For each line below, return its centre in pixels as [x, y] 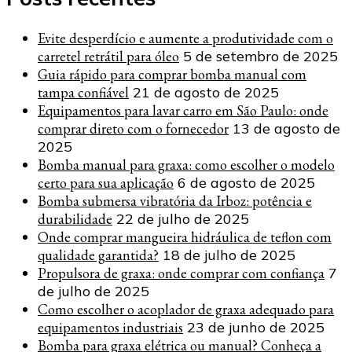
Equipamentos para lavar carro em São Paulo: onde [183, 110]
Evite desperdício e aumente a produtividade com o [185, 38]
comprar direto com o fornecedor [133, 128]
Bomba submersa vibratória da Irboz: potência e [175, 200]
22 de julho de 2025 [183, 218]
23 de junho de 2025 [256, 327]
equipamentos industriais [110, 327]
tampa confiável [83, 92]
